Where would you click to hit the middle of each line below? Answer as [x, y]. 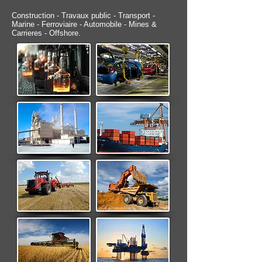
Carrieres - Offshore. [46, 33]
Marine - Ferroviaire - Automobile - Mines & [84, 24]
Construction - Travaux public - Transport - [83, 15]
